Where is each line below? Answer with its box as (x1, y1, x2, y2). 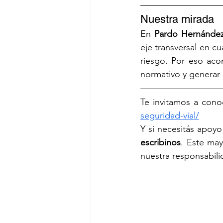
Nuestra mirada (140, 13, 214, 26)
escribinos (140, 137, 181, 148)
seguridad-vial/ (140, 110, 199, 121)
